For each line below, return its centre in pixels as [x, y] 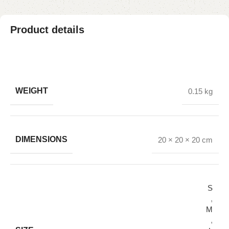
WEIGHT [32, 91]
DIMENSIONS [41, 140]
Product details [47, 30]
